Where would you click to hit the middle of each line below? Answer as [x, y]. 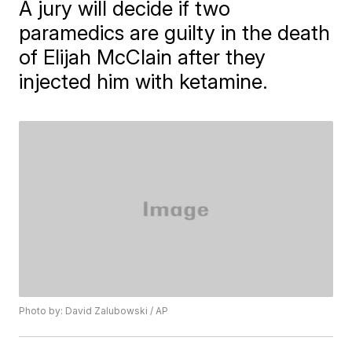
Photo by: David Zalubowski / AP [94, 311]
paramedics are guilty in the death [175, 33]
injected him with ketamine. [144, 81]
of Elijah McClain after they [143, 57]
